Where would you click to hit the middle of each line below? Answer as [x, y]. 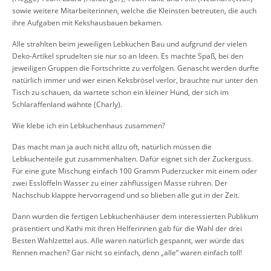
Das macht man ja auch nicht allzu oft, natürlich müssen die [112, 146]
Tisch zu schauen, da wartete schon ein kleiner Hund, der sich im [120, 92]
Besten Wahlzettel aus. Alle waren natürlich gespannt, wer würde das [128, 240]
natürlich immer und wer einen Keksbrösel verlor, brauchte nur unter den [135, 80]
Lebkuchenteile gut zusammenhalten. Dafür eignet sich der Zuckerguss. [132, 158]
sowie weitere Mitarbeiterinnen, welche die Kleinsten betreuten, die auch [134, 10]
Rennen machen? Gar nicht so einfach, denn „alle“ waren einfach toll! [127, 252]
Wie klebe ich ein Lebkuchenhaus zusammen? [89, 125]
